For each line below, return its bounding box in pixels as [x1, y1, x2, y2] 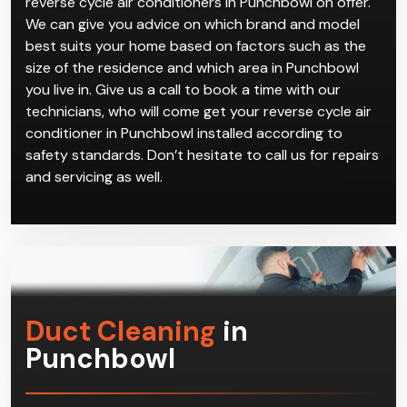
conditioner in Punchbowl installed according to [25, 123, 342, 143]
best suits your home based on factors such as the [25, 35, 366, 55]
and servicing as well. [25, 166, 163, 186]
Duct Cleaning [25, 313, 216, 349]
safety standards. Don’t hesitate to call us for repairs [25, 144, 379, 164]
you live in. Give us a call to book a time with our [25, 79, 341, 99]
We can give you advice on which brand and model [25, 14, 360, 34]
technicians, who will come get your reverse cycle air [25, 101, 372, 121]
